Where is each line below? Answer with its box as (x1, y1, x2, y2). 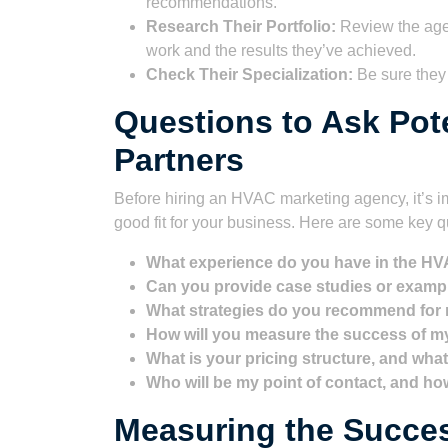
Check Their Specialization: (146, 66, 353, 83)
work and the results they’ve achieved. (146, 42, 416, 59)
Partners (114, 142, 244, 178)
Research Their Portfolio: (146, 18, 336, 35)
